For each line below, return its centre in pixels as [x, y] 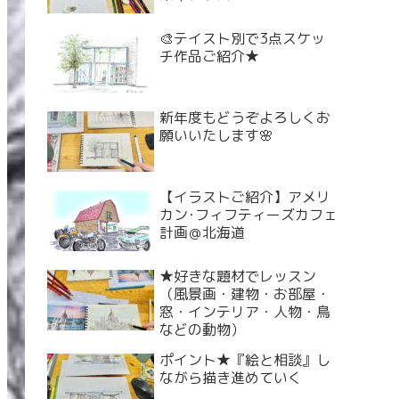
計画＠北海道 [202, 233]
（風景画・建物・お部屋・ [245, 294]
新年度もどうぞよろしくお [245, 118]
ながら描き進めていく [231, 378]
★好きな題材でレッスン [238, 277]
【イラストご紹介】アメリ [245, 197]
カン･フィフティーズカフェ [248, 215]
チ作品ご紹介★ [209, 57]
